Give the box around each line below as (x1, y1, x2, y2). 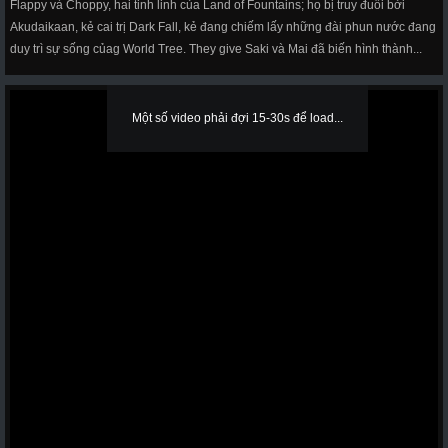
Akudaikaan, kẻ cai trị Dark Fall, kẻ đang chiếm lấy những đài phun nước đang (10, 20, 436, 34)
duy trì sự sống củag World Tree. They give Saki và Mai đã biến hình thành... (10, 42, 422, 56)
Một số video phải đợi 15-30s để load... (132, 111, 343, 125)
